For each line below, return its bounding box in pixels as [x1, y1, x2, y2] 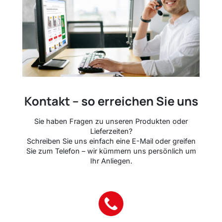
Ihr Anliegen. [90, 156, 132, 165]
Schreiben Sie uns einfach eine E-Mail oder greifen [26, 136, 196, 145]
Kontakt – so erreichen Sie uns [24, 92, 198, 109]
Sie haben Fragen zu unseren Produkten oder [34, 116, 188, 125]
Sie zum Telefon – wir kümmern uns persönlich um [26, 146, 196, 155]
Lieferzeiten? [90, 126, 132, 135]
